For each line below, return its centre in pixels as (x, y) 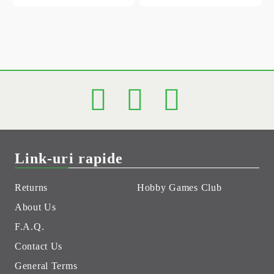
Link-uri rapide (69, 158)
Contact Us (39, 246)
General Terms (46, 265)
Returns (31, 187)
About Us (35, 207)
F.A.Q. (30, 226)
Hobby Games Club (180, 187)
